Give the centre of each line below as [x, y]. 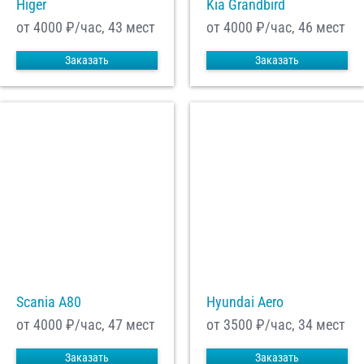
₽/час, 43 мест [109, 28]
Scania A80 [49, 302]
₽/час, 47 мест [109, 325]
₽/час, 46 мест [299, 28]
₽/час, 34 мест [299, 325]
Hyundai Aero [245, 302]
